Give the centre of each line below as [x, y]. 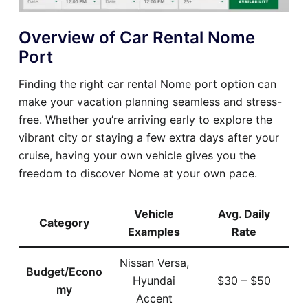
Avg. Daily [244, 214]
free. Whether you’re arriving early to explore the [145, 120]
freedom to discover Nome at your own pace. [138, 174]
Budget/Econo [64, 272]
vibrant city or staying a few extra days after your [149, 138]
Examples [154, 232]
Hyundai [154, 281]
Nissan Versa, [154, 263]
